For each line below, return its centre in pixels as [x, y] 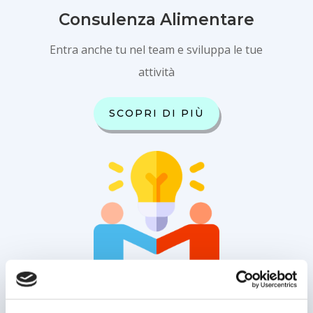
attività [156, 72]
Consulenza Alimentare [156, 19]
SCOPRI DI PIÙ [156, 113]
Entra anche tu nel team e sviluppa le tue [156, 49]
